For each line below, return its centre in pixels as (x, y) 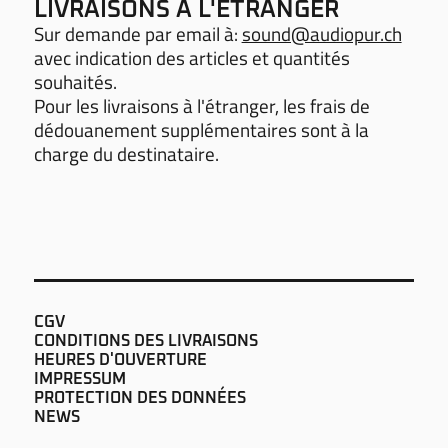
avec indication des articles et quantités (191, 57)
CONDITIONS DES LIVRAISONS (145, 340)
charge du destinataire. (126, 153)
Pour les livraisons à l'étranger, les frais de (201, 105)
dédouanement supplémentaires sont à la (201, 129)
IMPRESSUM (79, 378)
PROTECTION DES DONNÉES (139, 397)
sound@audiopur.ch (321, 33)
